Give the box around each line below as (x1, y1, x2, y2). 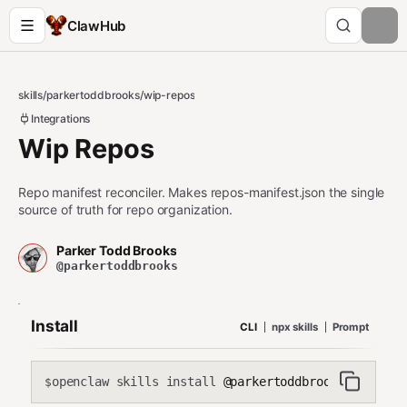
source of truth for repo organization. (18, 202, 233, 217)
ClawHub (67, 16, 125, 35)
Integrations (31, 112, 91, 125)
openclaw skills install (51, 374, 216, 389)
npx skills (271, 320, 318, 333)
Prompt (332, 320, 369, 333)
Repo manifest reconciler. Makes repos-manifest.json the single (18, 184, 385, 200)
